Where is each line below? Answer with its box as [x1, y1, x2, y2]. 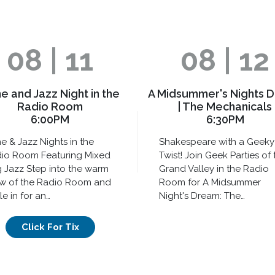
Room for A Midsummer [159, 176, 261, 188]
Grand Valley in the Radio [159, 163, 269, 174]
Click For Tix [21, 222, 79, 233]
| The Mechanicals [178, 99, 272, 113]
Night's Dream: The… [159, 190, 245, 201]
